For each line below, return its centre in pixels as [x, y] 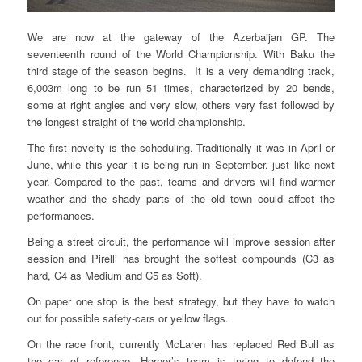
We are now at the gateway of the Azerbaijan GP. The [181, 37]
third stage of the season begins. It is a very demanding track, [181, 71]
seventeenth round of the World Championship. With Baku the [181, 54]
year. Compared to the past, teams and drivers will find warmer [181, 182]
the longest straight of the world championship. [136, 122]
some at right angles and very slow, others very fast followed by [181, 105]
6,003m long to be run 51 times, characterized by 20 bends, [181, 88]
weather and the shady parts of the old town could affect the [181, 199]
